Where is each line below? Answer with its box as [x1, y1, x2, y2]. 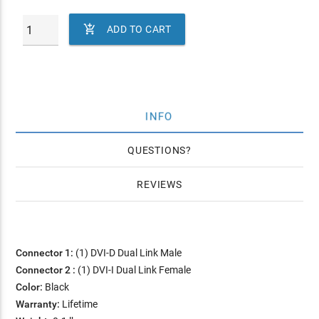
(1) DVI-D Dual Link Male [73, 247, 182, 258]
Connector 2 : [16, 264, 76, 276]
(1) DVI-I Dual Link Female [75, 264, 192, 276]
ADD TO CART [106, 23, 172, 35]
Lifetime [60, 298, 98, 310]
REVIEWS [137, 179, 182, 190]
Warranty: [16, 298, 61, 310]
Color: [16, 281, 43, 293]
